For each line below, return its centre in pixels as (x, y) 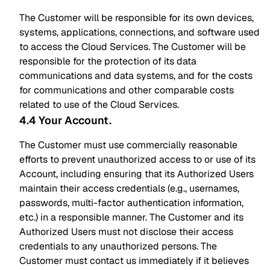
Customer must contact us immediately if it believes (134, 261)
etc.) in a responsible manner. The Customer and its (131, 217)
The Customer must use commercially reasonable (128, 145)
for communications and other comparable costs (127, 90)
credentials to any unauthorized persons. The (118, 246)
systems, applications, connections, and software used (140, 32)
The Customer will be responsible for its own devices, (137, 18)
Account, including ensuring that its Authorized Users (137, 174)
